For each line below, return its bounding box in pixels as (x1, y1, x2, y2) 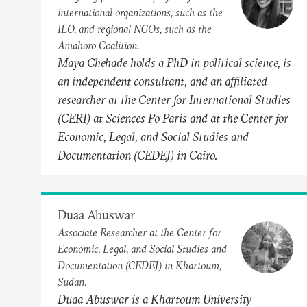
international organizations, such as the (58, 5, 223, 19)
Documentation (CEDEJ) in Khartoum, (58, 258, 221, 272)
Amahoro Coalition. (58, 38, 140, 52)
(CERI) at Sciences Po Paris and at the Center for (58, 110, 288, 126)
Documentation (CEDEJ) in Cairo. (58, 147, 218, 163)
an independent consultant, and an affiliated (58, 73, 267, 89)
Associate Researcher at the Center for (58, 225, 221, 239)
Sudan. (58, 274, 87, 288)
